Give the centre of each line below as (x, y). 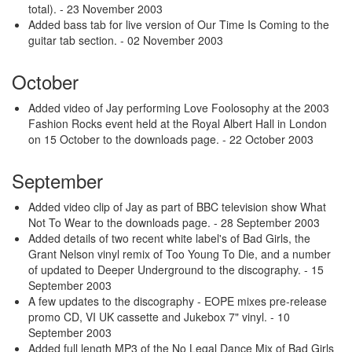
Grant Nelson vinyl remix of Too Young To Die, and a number (180, 254)
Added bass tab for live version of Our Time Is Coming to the (179, 24)
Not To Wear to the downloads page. (121, 222)
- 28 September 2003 (267, 222)
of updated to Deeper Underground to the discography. (166, 269)
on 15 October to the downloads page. (125, 139)
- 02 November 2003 (172, 40)
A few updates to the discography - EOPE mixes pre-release (178, 301)
